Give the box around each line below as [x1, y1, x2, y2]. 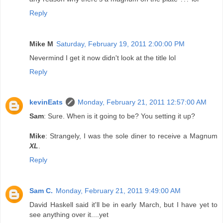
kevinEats [29, 98, 63, 107]
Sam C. [29, 187, 53, 195]
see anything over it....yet [29, 211, 109, 219]
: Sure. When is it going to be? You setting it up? [44, 112, 195, 120]
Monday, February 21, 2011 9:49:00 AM [56, 187, 181, 195]
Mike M [29, 39, 53, 48]
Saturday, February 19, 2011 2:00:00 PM [56, 39, 185, 48]
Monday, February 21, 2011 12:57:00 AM [78, 98, 207, 107]
